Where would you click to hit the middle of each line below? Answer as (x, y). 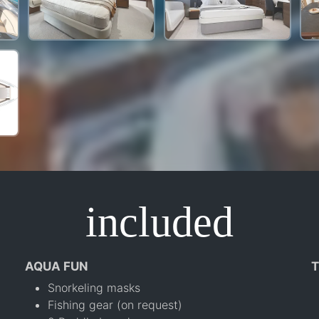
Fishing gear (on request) (115, 304)
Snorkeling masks (94, 287)
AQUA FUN (56, 266)
